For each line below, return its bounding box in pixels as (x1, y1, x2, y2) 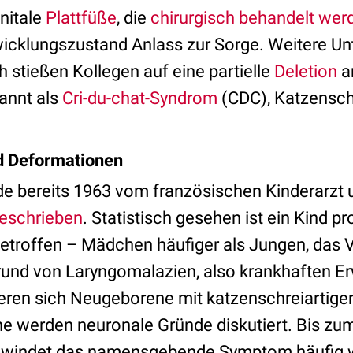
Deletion (274, 61, 337, 81)
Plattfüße (46, 8, 117, 28)
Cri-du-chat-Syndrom (62, 88, 217, 108)
